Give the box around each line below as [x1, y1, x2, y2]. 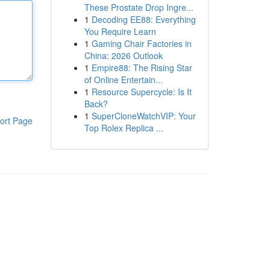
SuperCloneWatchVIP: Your [91, 110, 196, 122]
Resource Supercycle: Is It [91, 86, 192, 98]
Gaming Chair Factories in [91, 37, 192, 49]
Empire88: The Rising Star [91, 61, 192, 74]
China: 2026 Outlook [84, 49, 163, 61]
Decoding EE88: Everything [91, 13, 196, 25]
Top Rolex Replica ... [84, 122, 163, 134]
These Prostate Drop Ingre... [84, 1, 193, 13]
